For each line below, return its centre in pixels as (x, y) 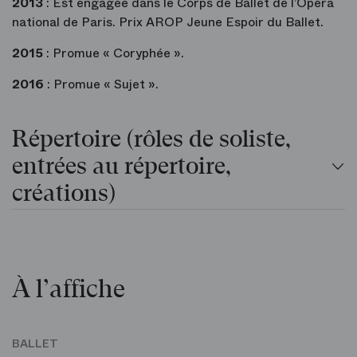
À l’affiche (69, 290)
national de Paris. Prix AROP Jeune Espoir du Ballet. (168, 22)
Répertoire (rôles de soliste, (151, 140)
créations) (64, 194)
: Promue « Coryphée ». (114, 53)
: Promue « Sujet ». (101, 84)
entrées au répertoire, (122, 167)
